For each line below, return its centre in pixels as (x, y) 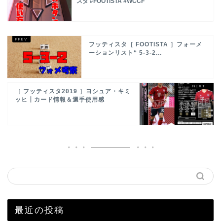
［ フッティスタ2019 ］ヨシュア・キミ (73, 91)
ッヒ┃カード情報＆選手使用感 (60, 99)
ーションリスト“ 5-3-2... (125, 53)
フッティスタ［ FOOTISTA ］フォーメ (146, 44)
